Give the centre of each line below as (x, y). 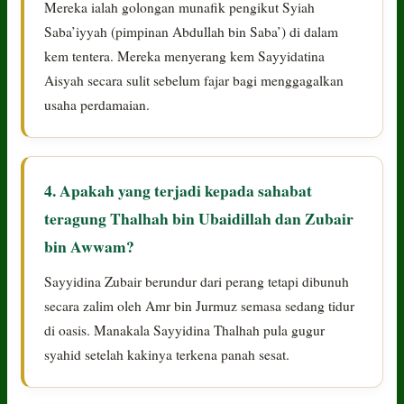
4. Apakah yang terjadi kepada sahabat (179, 190)
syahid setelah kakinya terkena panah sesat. (167, 354)
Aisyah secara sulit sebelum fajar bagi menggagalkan (194, 80)
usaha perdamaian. (97, 104)
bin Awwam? (90, 246)
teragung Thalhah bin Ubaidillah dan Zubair (199, 218)
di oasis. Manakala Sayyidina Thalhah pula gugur (185, 330)
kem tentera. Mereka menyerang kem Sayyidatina (185, 55)
